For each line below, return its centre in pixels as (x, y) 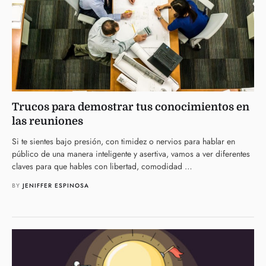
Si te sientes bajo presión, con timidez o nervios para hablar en (123, 141)
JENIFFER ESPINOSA (56, 185)
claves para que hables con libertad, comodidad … (102, 166)
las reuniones (47, 121)
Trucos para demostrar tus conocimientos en (131, 107)
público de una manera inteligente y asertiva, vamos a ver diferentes (131, 153)
